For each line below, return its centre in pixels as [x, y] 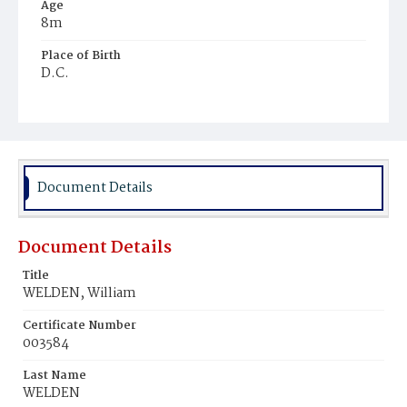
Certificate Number [79, 326]
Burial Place [76, 106]
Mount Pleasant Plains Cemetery [139, 125]
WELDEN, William [79, 293]
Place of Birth [81, 56]
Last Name [55, 376]
